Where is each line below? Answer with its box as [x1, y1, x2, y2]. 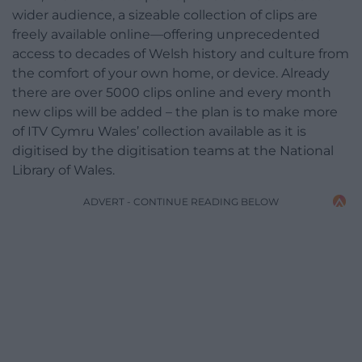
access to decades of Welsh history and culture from [12, 45, 349, 61]
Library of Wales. [12, 162, 115, 178]
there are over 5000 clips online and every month [12, 84, 331, 100]
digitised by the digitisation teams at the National [12, 142, 334, 158]
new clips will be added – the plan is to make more [12, 103, 338, 120]
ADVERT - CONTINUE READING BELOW [83, 195, 279, 208]
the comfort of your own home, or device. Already [12, 65, 330, 81]
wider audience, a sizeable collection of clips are [12, 6, 318, 23]
